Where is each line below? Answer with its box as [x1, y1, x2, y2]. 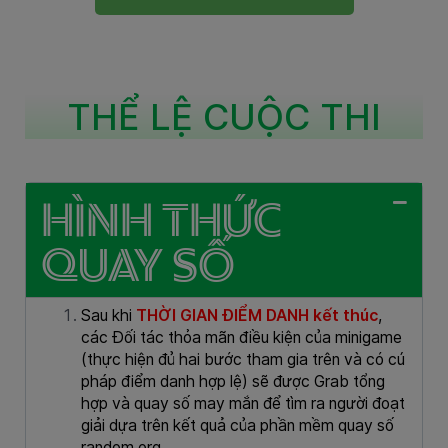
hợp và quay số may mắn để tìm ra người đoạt [81, 393, 405, 413]
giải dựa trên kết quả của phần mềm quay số [81, 415, 394, 435]
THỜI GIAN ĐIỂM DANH [136, 305, 313, 325]
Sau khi [81, 305, 136, 325]
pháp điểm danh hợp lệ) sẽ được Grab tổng [81, 371, 385, 391]
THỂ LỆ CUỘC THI [67, 94, 381, 139]
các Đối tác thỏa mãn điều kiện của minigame [81, 327, 402, 347]
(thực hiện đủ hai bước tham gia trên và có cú [81, 349, 405, 369]
